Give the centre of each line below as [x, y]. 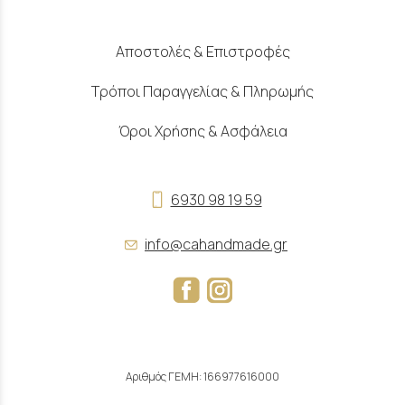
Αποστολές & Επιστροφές [202, 51]
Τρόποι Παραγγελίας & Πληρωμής [202, 91]
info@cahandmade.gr [216, 244]
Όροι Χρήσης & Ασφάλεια [202, 132]
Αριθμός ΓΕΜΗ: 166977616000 [202, 376]
